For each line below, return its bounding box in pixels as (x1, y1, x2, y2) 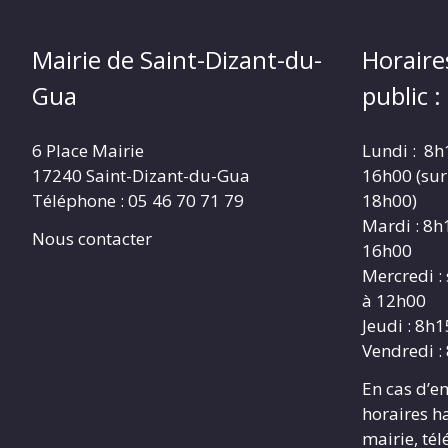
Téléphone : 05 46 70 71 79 (32, 189, 244, 213)
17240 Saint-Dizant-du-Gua (32, 164, 250, 188)
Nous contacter (32, 227, 152, 251)
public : (362, 79, 441, 113)
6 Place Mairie (32, 139, 144, 163)
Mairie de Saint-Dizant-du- (32, 43, 322, 77)
